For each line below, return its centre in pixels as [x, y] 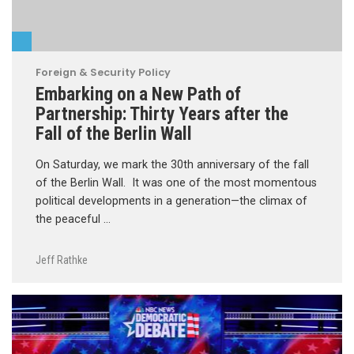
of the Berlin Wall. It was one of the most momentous [176, 183]
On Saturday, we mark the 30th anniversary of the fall [172, 165]
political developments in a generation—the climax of [171, 201]
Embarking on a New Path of [138, 94]
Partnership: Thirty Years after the [162, 114]
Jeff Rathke [62, 260]
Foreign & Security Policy [103, 73]
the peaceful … [73, 220]
